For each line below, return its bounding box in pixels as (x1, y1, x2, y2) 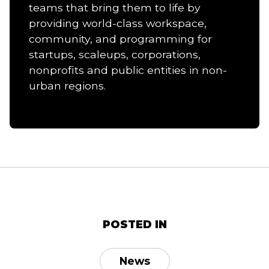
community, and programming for (29, 32, 212, 45)
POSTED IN (102, 217, 167, 231)
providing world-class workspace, (29, 16, 207, 29)
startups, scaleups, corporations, (29, 47, 201, 61)
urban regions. (29, 79, 106, 92)
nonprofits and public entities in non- (29, 63, 227, 76)
